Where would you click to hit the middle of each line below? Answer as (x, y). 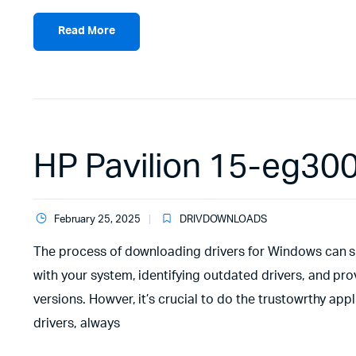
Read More (87, 31)
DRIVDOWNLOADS (223, 219)
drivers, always (77, 323)
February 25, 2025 (97, 219)
